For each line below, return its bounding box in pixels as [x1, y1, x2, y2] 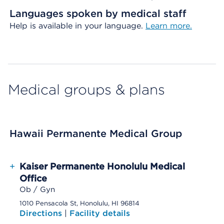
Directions [19, 208, 64, 218]
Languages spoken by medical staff [9, 7, 186, 19]
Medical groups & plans [8, 81, 165, 98]
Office [19, 173, 47, 183]
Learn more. [145, 21, 192, 30]
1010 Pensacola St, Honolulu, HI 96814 [19, 199, 139, 207]
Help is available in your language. [9, 21, 145, 30]
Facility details [69, 208, 130, 218]
